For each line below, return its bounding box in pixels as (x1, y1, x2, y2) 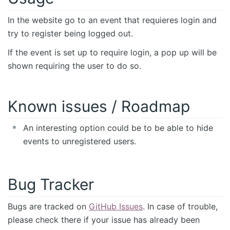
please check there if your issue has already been (8, 215, 200, 225)
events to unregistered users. (23, 136, 136, 147)
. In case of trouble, (143, 201, 218, 212)
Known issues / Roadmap (8, 97, 190, 116)
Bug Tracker (8, 175, 94, 194)
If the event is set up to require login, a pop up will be (8, 47, 217, 57)
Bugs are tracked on (8, 201, 89, 212)
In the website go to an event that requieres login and (8, 14, 217, 25)
